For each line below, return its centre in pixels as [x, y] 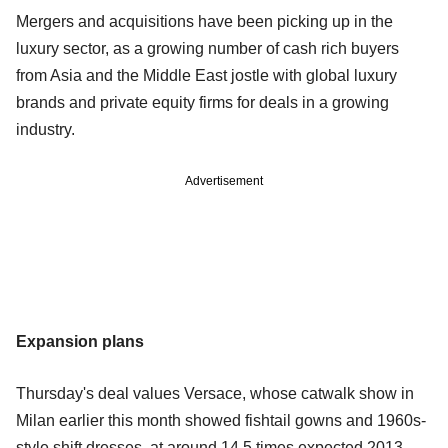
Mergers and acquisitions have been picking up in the [204, 22]
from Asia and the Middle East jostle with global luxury [206, 76]
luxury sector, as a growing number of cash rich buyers [207, 49]
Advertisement [224, 181]
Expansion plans [80, 342]
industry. [45, 130]
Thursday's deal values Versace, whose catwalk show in [215, 394]
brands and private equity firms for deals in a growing [202, 103]
